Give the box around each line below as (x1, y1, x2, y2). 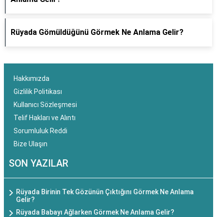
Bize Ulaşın (14, 140, 47, 148)
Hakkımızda (14, 75, 49, 82)
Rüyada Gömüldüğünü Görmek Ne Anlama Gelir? (11, 28, 184, 37)
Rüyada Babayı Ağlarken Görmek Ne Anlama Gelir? (16, 208, 174, 216)
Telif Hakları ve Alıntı (14, 114, 76, 122)
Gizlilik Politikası (14, 88, 62, 95)
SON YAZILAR (9, 157, 68, 169)
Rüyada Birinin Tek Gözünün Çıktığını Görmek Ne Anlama (16, 188, 194, 196)
